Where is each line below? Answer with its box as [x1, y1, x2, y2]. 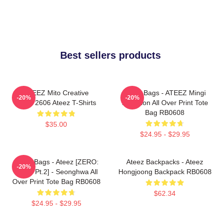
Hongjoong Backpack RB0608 [118, 167, 212, 176]
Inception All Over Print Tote [121, 98, 208, 107]
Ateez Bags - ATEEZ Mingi [124, 88, 206, 97]
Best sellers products [60, 49, 161, 61]
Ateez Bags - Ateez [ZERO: [14, 157, 99, 166]
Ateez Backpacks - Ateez [126, 157, 203, 166]
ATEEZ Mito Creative [24, 88, 89, 97]
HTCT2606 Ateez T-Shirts [16, 98, 96, 107]
